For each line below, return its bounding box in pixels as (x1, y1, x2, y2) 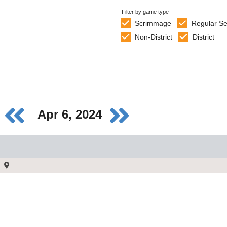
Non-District (134, 33, 172, 41)
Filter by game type (122, 9, 169, 15)
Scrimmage (134, 19, 171, 27)
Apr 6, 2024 (37, 107, 105, 122)
